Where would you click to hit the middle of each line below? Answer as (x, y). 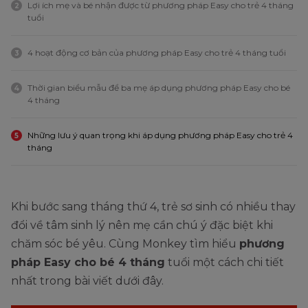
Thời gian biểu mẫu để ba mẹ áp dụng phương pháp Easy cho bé (159, 88)
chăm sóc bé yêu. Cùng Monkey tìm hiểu (125, 244)
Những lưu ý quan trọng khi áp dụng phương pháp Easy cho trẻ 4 (160, 135)
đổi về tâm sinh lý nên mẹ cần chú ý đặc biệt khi (142, 225)
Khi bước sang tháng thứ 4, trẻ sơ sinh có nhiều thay (153, 207)
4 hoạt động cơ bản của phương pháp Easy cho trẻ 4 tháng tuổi (157, 53)
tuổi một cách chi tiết (224, 263)
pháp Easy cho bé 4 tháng (88, 263)
